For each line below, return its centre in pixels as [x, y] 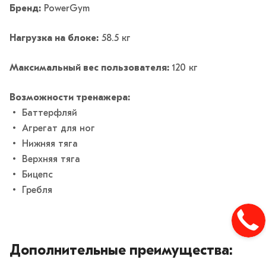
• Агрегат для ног [52, 129]
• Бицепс [31, 175]
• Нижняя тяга [44, 145]
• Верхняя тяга [45, 160]
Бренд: [25, 9]
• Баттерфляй [43, 114]
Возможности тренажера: [70, 98]
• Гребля [31, 191]
